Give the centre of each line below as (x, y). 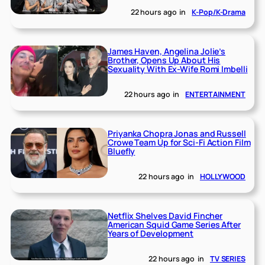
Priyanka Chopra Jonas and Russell (177, 134)
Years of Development (151, 233)
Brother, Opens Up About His (164, 60)
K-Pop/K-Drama (219, 12)
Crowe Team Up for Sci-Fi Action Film (179, 143)
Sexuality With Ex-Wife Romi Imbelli (178, 69)
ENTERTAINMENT (215, 94)
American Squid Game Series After (174, 224)
